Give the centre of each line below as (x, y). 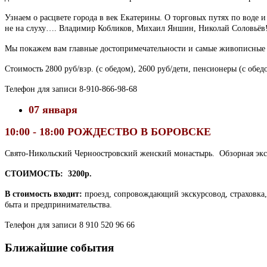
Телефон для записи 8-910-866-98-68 (71, 89)
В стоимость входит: (44, 194)
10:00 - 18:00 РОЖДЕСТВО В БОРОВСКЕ (108, 131)
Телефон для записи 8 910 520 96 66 (70, 225)
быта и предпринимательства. (58, 204)
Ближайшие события (59, 247)
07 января (62, 109)
